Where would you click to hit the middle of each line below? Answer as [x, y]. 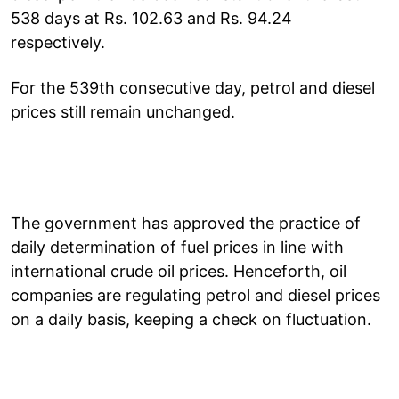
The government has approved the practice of [186, 223]
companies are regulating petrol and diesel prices [195, 295]
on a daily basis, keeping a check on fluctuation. [191, 319]
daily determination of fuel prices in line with [177, 247]
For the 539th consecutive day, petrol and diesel [193, 87]
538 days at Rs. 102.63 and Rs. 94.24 [151, 18]
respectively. [58, 42]
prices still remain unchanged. [123, 111]
